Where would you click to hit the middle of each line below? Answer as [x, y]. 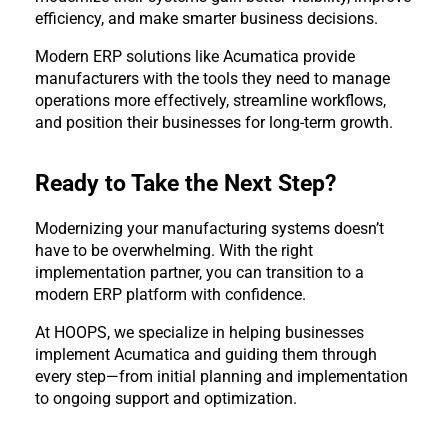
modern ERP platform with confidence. [170, 295]
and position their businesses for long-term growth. [214, 123]
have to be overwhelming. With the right [174, 251]
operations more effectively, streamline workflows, [210, 101]
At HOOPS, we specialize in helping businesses [199, 333]
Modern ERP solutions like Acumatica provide [195, 57]
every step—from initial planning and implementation [221, 377]
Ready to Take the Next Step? [185, 184]
